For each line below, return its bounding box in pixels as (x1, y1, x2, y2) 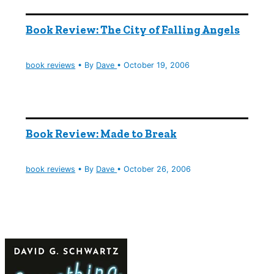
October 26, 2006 (124, 165, 191, 174)
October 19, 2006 (124, 61, 190, 70)
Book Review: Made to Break (26, 127, 177, 141)
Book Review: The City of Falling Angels (26, 23, 240, 37)
